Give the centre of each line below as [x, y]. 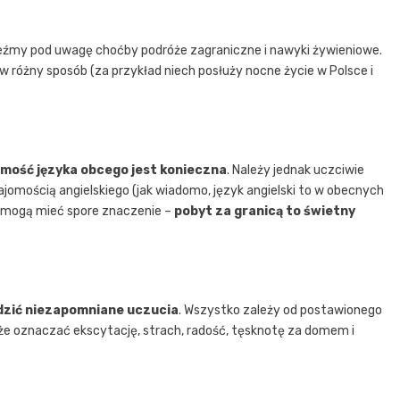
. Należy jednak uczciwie [296, 170]
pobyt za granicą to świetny [265, 211]
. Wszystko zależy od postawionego [280, 310]
